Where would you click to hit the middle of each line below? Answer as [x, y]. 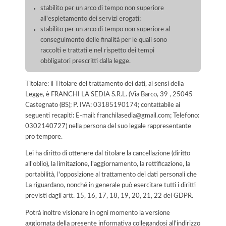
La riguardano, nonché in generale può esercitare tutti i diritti [110, 185]
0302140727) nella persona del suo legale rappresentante [108, 126]
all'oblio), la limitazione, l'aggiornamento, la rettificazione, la [108, 164]
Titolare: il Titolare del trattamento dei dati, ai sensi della [104, 83]
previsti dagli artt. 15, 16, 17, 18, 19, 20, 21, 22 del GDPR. [109, 196]
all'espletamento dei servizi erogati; [91, 18]
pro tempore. [44, 136]
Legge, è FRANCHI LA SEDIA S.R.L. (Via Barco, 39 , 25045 [109, 94]
